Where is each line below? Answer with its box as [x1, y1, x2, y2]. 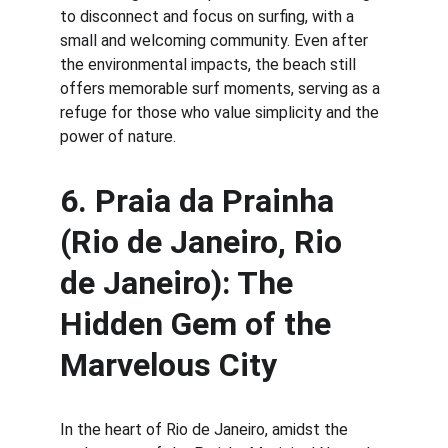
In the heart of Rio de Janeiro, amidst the [60, 420, 352, 439]
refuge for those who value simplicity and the [60, 103, 383, 122]
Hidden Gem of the [60, 305, 339, 343]
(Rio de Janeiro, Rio [60, 223, 350, 261]
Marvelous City [60, 346, 277, 384]
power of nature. [60, 127, 176, 146]
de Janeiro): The [60, 264, 301, 302]
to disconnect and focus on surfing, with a [60, 7, 358, 26]
